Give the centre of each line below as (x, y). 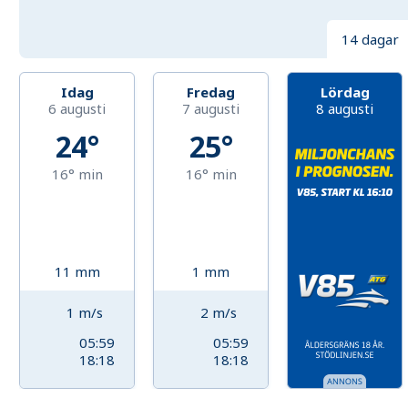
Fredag (211, 92)
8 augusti (345, 109)
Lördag (345, 92)
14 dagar (370, 40)
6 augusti (77, 109)
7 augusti (211, 109)
